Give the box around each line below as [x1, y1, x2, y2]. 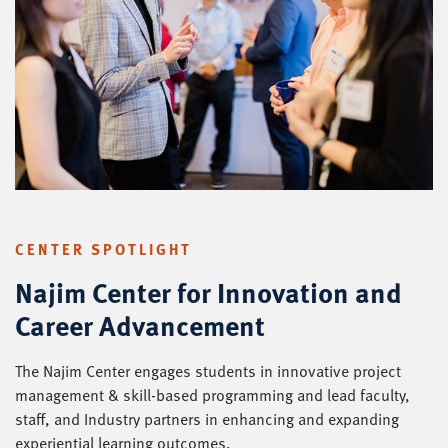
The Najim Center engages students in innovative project [15, 358, 401, 383]
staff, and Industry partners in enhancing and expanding [15, 406, 399, 431]
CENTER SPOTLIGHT [15, 238, 192, 261]
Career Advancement [15, 304, 265, 347]
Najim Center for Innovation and [15, 271, 402, 314]
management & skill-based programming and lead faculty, [15, 382, 410, 407]
